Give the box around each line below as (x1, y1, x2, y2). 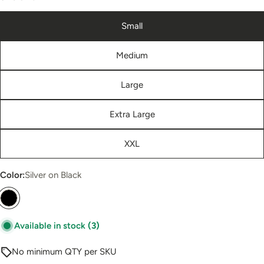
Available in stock (14, 220, 88, 231)
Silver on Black (25, 169, 81, 180)
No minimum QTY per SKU (12, 246, 117, 257)
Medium (116, 49, 148, 61)
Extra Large (109, 108, 155, 120)
